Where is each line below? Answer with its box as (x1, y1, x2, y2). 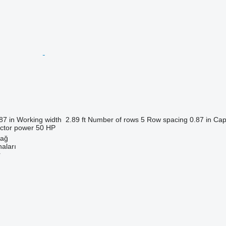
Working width (16, 115, 62, 124)
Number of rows (87, 115, 139, 124)
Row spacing (146, 115, 188, 124)
